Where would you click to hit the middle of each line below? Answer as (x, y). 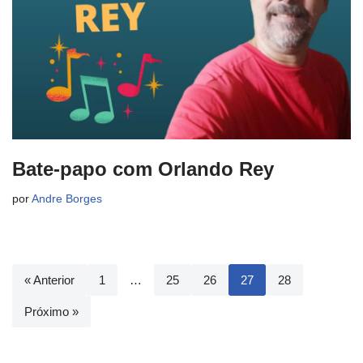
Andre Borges (67, 199)
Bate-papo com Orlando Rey (143, 169)
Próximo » (51, 311)
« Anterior (49, 280)
